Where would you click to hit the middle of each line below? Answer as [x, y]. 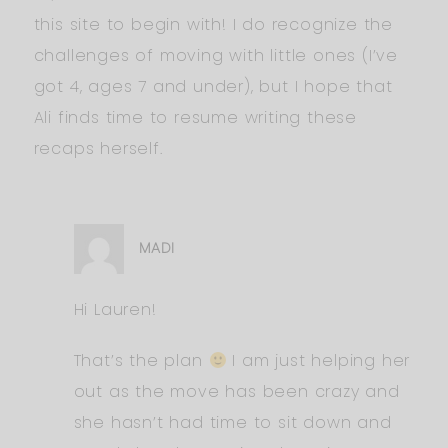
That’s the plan [141, 360]
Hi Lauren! [115, 309]
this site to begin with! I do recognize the [213, 24]
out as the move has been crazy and [236, 391]
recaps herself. [98, 148]
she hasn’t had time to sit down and [232, 422]
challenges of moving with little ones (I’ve [215, 55]
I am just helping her [318, 360]
